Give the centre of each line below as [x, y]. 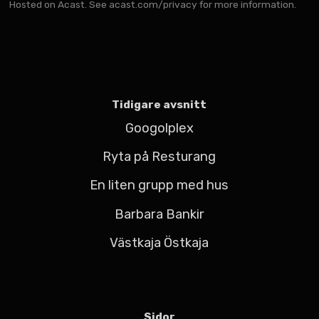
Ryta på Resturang [159, 156]
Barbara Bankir [159, 214]
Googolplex [159, 128]
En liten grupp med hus [159, 185]
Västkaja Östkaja [159, 243]
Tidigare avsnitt [159, 104]
